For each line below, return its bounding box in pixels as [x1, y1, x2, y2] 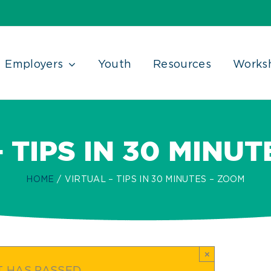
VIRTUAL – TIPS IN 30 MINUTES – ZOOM [64, 175, 245, 184]
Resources [153, 59, 212, 70]
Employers [5, 59, 64, 70]
